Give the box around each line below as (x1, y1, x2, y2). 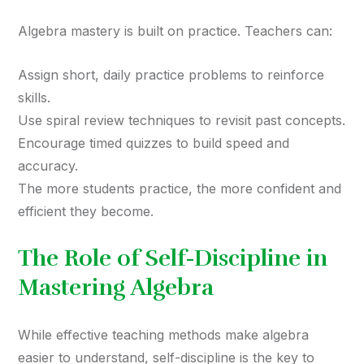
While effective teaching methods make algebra (18, 327, 309, 344)
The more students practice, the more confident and (18, 180, 341, 197)
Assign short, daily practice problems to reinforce (18, 67, 324, 84)
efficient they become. (18, 203, 154, 220)
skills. (18, 89, 50, 106)
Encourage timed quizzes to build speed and (18, 135, 289, 152)
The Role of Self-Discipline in (18, 245, 327, 273)
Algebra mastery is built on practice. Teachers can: (18, 23, 332, 40)
